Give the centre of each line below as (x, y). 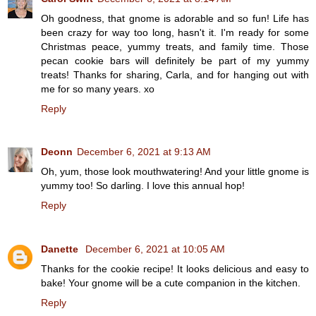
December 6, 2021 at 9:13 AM (144, 152)
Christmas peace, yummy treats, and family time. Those (175, 46)
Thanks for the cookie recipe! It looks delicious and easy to (175, 269)
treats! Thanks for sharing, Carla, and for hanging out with (175, 74)
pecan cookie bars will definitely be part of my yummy (175, 60)
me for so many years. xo (98, 89)
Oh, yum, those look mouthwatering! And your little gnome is (175, 172)
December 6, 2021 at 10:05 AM (155, 249)
